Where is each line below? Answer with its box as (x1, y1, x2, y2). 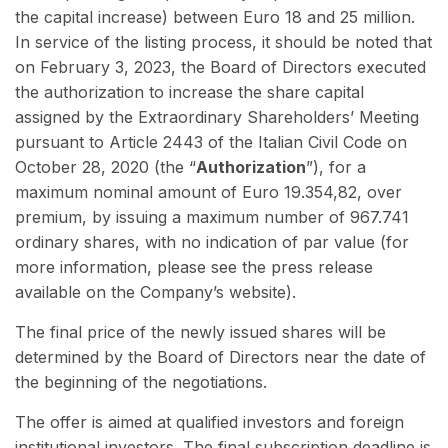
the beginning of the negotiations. (15, 372, 267, 393)
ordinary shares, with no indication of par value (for (15, 232, 409, 253)
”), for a (306, 157, 366, 178)
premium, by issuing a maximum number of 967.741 (15, 207, 409, 228)
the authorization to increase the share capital (15, 82, 364, 103)
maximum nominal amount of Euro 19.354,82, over (15, 182, 402, 203)
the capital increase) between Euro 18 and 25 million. (15, 7, 415, 28)
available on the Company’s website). (15, 282, 296, 303)
